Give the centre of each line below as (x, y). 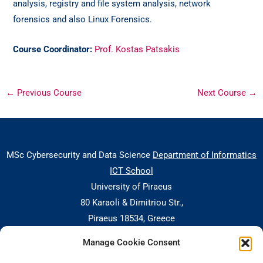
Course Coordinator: (54, 49)
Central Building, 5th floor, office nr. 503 (131, 250)
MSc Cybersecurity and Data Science (80, 155)
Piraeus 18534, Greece (131, 219)
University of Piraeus (131, 187)
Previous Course (48, 93)
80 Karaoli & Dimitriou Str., (131, 203)
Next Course (223, 93)
